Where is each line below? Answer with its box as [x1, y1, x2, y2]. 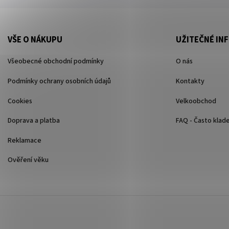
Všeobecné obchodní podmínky [8, 56, 104, 67]
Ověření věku [8, 155, 49, 166]
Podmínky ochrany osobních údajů [8, 76, 111, 86]
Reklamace [8, 135, 41, 146]
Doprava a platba [8, 116, 60, 126]
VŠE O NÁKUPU [8, 34, 62, 47]
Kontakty [175, 76, 204, 86]
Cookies [8, 96, 32, 106]
